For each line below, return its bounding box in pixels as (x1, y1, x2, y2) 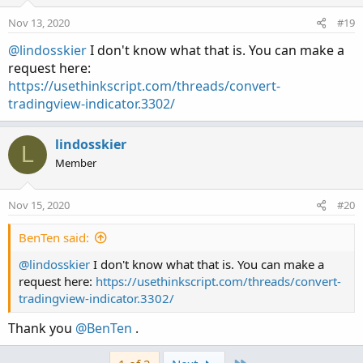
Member (55, 155, 96, 170)
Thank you (8, 318, 75, 337)
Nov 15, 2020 (8, 197, 70, 212)
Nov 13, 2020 (8, 15, 70, 30)
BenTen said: (19, 228, 89, 246)
